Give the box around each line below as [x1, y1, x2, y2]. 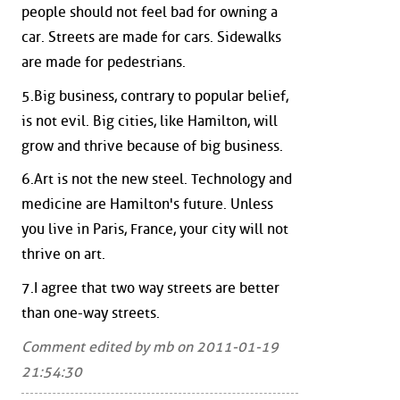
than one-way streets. [21, 304, 160, 321]
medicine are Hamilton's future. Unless [21, 196, 273, 213]
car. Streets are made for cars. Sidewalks [21, 29, 281, 46]
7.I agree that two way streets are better [21, 279, 279, 296]
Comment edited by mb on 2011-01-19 [21, 337, 279, 355]
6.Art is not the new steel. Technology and [21, 171, 292, 188]
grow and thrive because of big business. [21, 137, 283, 154]
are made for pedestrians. [21, 54, 186, 71]
